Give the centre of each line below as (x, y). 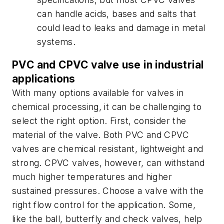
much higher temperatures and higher (92, 176)
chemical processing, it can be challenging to (107, 106)
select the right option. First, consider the (99, 120)
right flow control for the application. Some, (104, 204)
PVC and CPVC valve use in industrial (108, 64)
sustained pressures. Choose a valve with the (108, 190)
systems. (56, 42)
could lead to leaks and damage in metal (121, 28)
